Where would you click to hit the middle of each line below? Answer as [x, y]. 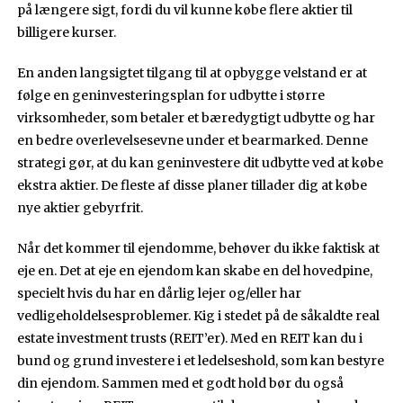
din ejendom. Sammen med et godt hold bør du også [181, 383]
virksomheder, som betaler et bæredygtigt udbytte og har [197, 117]
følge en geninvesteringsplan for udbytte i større [171, 95]
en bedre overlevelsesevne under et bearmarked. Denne [193, 140]
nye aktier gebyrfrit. [81, 207]
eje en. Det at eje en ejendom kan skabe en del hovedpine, [195, 270]
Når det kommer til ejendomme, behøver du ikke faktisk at [199, 248]
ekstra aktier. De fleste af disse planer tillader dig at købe [193, 185]
